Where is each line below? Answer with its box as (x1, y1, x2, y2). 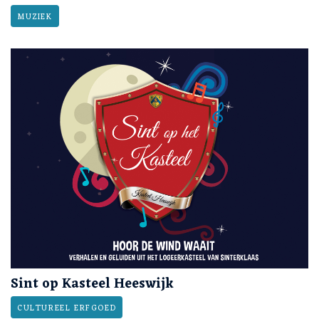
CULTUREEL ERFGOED (17, 301, 117, 316)
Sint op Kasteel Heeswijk (11, 272, 174, 297)
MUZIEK (17, 9, 53, 24)
